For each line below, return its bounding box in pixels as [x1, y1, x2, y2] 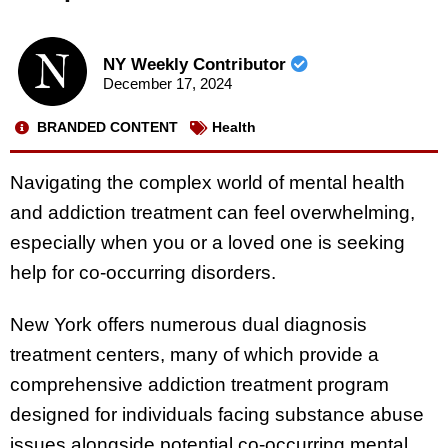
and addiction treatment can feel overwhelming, [10, 201, 415, 223]
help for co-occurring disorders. [10, 261, 281, 283]
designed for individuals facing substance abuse [10, 404, 424, 426]
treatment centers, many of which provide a [10, 344, 379, 366]
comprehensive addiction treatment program [10, 374, 389, 396]
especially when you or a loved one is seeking [10, 231, 405, 253]
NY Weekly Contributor [102, 55, 291, 75]
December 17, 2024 [102, 75, 232, 93]
